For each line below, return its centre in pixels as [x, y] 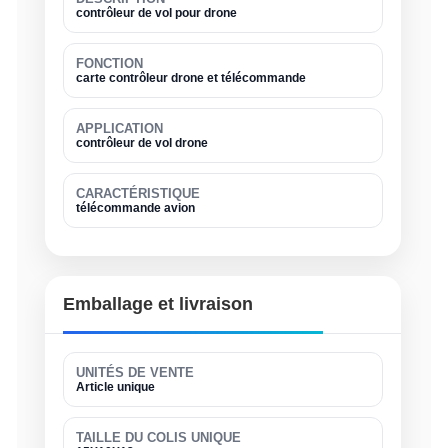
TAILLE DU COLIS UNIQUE [158, 437]
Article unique [115, 387]
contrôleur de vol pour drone [156, 13]
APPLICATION [119, 128]
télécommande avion [135, 208]
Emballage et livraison [158, 304]
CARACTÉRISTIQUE [138, 193]
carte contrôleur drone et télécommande [191, 78]
